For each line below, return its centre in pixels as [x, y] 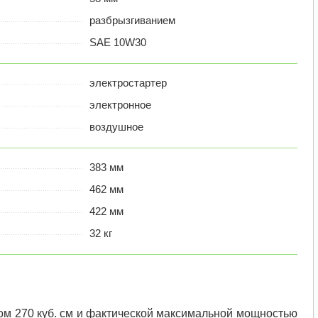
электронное [120, 105]
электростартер [128, 83]
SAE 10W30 [117, 43]
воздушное [116, 127]
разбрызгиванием [132, 21]
